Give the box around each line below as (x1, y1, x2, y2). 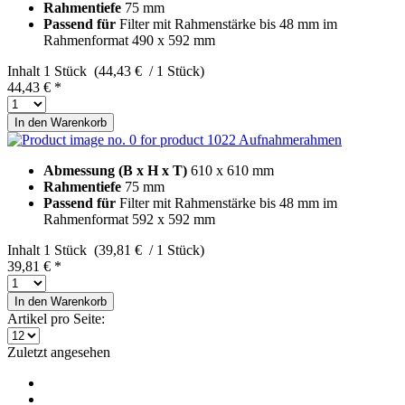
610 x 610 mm (191, 162, 274, 178)
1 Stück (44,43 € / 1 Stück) (43, 62, 204, 79)
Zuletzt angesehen (7, 344, 110, 360)
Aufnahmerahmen (239, 131, 342, 147)
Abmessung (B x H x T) (43, 162, 191, 178)
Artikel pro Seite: (7, 310, 105, 326)
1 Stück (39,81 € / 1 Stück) (43, 241, 204, 258)
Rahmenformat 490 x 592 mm (43, 32, 215, 48)
